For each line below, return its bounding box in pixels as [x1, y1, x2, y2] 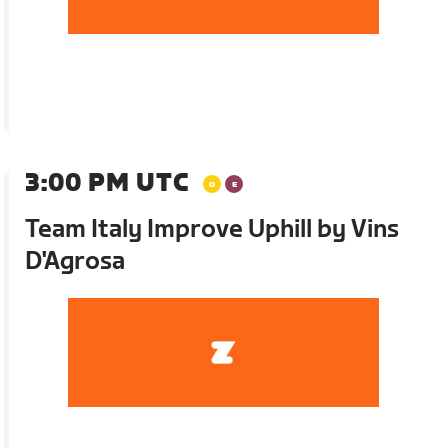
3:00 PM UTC [25, 168, 190, 198]
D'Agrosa [25, 246, 126, 276]
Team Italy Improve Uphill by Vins [25, 214, 400, 244]
